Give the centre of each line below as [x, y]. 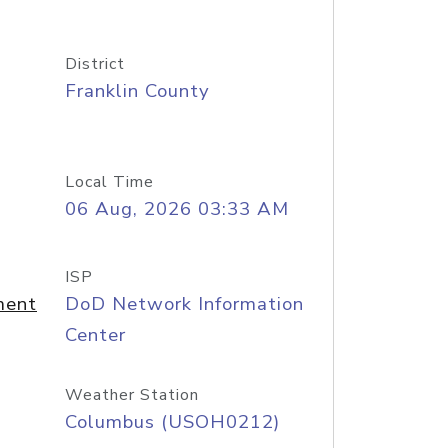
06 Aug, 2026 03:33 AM [176, 209]
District [94, 64]
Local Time [109, 182]
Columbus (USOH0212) [172, 422]
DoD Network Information [184, 304]
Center [95, 335]
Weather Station [131, 395]
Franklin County [137, 91]
